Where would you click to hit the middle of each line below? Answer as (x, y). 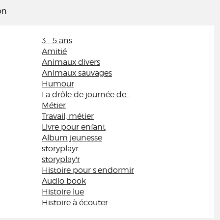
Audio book (64, 181)
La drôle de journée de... (86, 95)
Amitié (54, 51)
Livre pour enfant (74, 127)
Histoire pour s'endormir (88, 170)
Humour (58, 84)
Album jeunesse (72, 138)
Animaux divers (71, 62)
